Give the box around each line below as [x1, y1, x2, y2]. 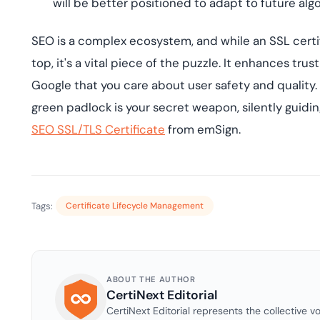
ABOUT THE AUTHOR [106, 274, 196, 284]
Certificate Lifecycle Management [66, 200, 204, 211]
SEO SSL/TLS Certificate [31, 121, 165, 137]
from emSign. [165, 121, 241, 137]
